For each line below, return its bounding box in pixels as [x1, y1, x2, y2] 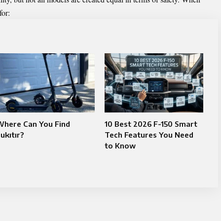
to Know [104, 141, 136, 150]
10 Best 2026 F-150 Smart [104, 119, 197, 128]
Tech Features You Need [104, 130, 193, 139]
